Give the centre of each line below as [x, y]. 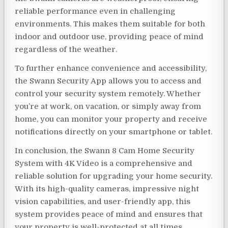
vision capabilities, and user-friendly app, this [103, 201]
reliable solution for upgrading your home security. [114, 176]
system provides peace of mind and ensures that [109, 214]
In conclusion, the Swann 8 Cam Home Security [105, 150]
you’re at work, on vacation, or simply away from [108, 106]
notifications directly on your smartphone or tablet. [114, 132]
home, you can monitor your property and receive [111, 119]
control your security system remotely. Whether [108, 93]
